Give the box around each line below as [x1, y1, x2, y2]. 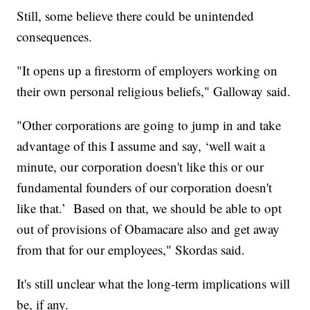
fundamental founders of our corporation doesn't [17, 179, 273, 197]
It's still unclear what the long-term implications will [17, 275, 291, 293]
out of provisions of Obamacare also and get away [17, 220, 280, 238]
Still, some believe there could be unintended [17, 7, 255, 25]
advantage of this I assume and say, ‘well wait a [17, 137, 266, 155]
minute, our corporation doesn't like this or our [17, 158, 264, 176]
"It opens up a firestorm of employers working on [17, 62, 278, 80]
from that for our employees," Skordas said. [17, 241, 246, 259]
